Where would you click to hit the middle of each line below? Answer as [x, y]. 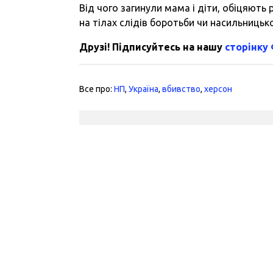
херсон [218, 89]
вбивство [182, 89]
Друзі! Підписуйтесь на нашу [152, 47]
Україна [144, 89]
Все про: [97, 89]
